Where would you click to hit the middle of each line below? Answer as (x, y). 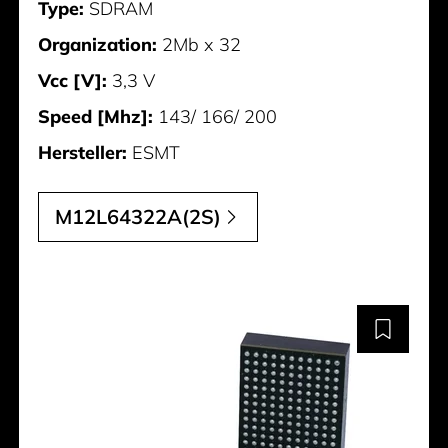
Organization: (98, 44)
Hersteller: (83, 152)
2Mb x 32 (199, 44)
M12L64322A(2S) (138, 217)
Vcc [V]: (73, 80)
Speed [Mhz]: (96, 116)
